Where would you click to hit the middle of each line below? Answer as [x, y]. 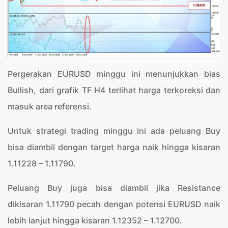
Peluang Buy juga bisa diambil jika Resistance [114, 188]
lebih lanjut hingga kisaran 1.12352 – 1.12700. [95, 221]
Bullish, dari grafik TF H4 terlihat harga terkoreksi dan [114, 90]
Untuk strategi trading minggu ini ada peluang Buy [114, 131]
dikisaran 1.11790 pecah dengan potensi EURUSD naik [114, 204]
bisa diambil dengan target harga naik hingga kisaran [114, 147]
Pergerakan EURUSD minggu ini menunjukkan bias [114, 74]
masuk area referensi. [50, 107]
